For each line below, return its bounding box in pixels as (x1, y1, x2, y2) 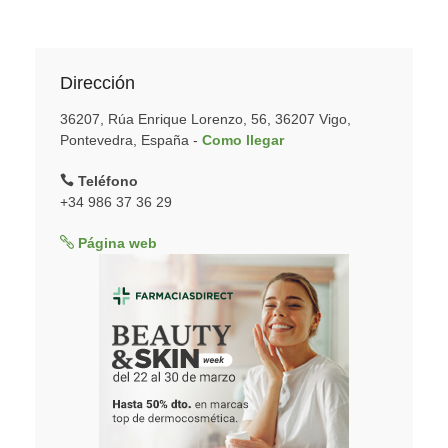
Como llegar (202, 132, 284, 148)
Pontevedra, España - (60, 132, 202, 148)
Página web (74, 235, 157, 251)
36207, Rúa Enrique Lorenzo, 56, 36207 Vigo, (60, 111, 351, 127)
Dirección (60, 73, 135, 93)
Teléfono (74, 173, 138, 189)
